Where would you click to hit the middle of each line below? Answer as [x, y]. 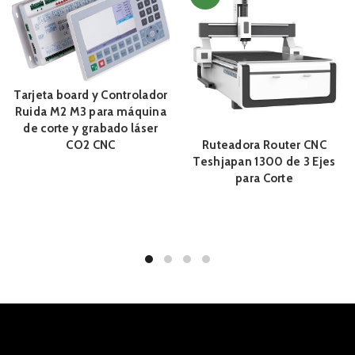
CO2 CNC [91, 145]
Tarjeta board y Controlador [91, 95]
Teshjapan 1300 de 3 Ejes [264, 162]
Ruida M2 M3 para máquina [91, 111]
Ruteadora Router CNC [264, 145]
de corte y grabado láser [91, 128]
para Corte [264, 179]
